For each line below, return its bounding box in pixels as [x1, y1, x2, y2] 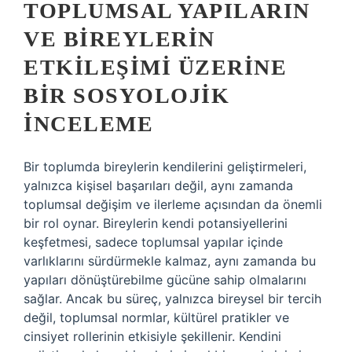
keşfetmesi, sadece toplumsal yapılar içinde [24, 234, 283, 250]
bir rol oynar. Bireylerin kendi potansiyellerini [24, 215, 288, 231]
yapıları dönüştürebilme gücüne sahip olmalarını [24, 272, 306, 288]
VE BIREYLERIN [24, 27, 215, 51]
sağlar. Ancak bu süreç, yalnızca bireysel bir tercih [24, 291, 321, 306]
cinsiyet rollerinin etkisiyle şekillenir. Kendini [24, 328, 281, 344]
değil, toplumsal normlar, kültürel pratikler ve [24, 310, 289, 325]
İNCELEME [24, 112, 153, 136]
